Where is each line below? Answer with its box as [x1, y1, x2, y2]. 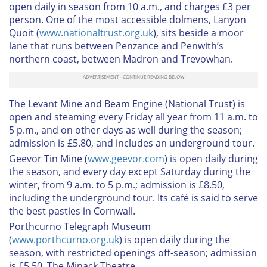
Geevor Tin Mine [9, 151, 82, 165]
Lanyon [213, 13, 246, 26]
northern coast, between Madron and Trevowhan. [9, 52, 233, 66]
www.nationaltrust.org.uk [39, 26, 153, 39]
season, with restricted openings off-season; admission [9, 246, 257, 259]
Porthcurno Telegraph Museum [9, 219, 151, 233]
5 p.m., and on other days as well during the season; [9, 123, 242, 136]
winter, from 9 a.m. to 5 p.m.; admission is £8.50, [9, 178, 225, 191]
